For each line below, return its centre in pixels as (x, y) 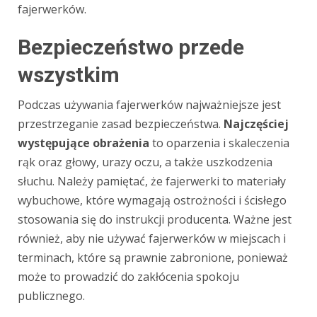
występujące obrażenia (83, 143)
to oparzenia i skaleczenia (219, 143)
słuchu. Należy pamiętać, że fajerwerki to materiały (152, 181)
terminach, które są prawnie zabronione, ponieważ (153, 258)
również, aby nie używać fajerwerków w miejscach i (152, 239)
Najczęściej (256, 124)
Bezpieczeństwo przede (131, 47)
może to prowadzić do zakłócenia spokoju (128, 277)
